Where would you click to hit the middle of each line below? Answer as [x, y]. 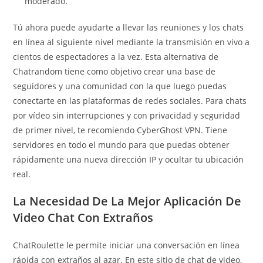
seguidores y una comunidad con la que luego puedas [120, 86]
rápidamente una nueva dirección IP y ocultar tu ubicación [129, 159]
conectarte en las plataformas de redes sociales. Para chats [130, 101]
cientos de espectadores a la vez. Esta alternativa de [116, 57]
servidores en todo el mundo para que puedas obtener [122, 145]
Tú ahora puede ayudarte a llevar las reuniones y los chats [129, 27]
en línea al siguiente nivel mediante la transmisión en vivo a [131, 42]
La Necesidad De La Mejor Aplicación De [127, 201]
